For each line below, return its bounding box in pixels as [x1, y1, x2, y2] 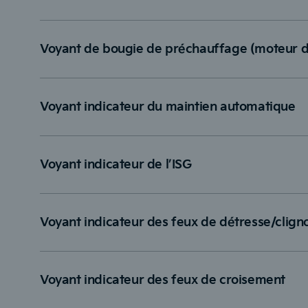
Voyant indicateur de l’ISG [40, 157, 192, 173]
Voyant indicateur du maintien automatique [40, 100, 296, 115]
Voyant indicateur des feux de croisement [40, 273, 285, 288]
